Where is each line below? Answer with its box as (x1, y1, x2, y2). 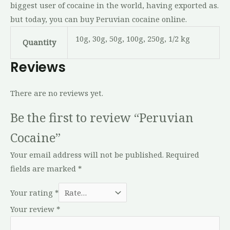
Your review (10, 204, 56, 215)
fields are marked (10, 163, 78, 174)
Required (166, 149, 199, 160)
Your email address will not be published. (10, 149, 164, 160)
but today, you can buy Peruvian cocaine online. (10, 14, 187, 25)
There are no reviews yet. (10, 88, 103, 99)
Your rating (10, 187, 55, 198)
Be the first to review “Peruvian (10, 109, 194, 126)
